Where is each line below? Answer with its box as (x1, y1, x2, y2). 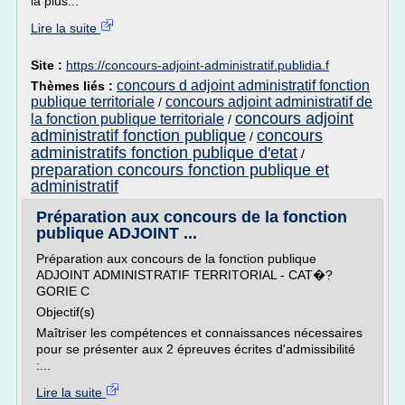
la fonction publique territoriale (31, 111, 224, 127)
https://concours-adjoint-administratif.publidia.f (66, 58, 329, 72)
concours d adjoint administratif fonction (117, 78, 370, 93)
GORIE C (36, 284, 89, 298)
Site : (31, 58, 66, 72)
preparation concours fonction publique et (31, 161, 329, 179)
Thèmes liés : (31, 79, 117, 93)
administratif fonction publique (31, 127, 246, 145)
